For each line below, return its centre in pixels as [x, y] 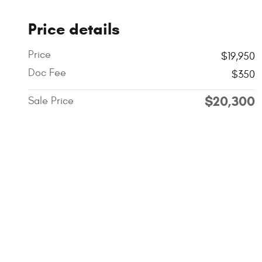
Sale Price [51, 101]
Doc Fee [47, 73]
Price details [74, 29]
